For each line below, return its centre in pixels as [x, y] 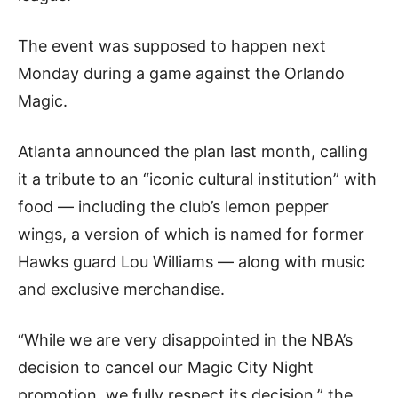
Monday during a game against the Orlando [181, 73]
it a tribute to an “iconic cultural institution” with [197, 179]
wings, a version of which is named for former [191, 234]
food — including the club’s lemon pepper [173, 207]
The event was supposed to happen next [172, 46]
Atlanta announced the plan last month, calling [193, 151]
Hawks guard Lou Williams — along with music [191, 262]
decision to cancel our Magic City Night [166, 367]
